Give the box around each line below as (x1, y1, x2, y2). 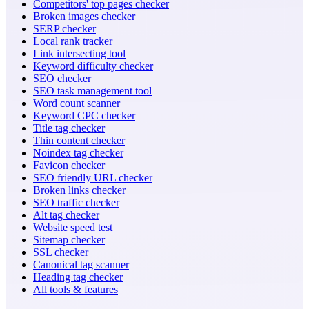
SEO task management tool (33, 85, 152, 97)
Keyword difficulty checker (33, 60, 153, 72)
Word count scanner (33, 97, 120, 110)
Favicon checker (33, 159, 105, 172)
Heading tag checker (33, 271, 123, 283)
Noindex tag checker (33, 147, 123, 159)
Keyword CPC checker (33, 110, 135, 122)
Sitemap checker (33, 234, 105, 246)
